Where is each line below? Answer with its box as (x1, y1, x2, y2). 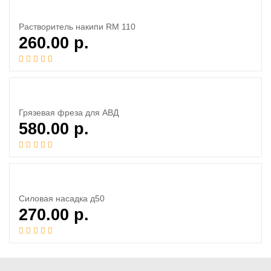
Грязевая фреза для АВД (19, 108, 119, 117)
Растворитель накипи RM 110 (19, 22, 135, 31)
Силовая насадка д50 (19, 194, 105, 203)
